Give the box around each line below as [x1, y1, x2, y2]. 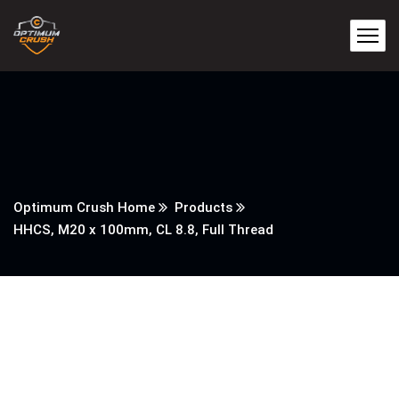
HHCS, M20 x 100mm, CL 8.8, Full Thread [13, 222, 273, 238]
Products [175, 199, 232, 216]
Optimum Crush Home [13, 199, 155, 216]
